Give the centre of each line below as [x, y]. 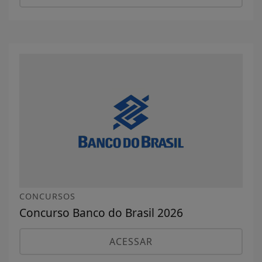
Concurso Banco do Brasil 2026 [101, 212]
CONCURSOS [47, 196]
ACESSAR [131, 241]
